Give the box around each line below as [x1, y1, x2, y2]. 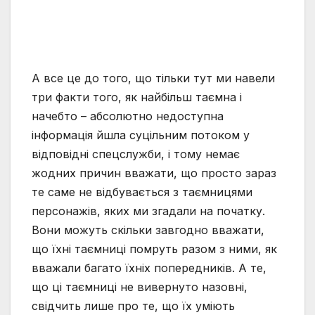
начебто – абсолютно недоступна [32, 109, 224, 124]
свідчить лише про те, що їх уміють [32, 299, 235, 314]
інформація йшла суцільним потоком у [32, 128, 250, 143]
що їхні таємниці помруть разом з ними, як [32, 242, 277, 257]
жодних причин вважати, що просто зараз [32, 166, 276, 181]
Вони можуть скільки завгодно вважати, [32, 223, 264, 238]
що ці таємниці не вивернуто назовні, [32, 280, 247, 295]
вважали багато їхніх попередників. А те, [32, 261, 266, 276]
